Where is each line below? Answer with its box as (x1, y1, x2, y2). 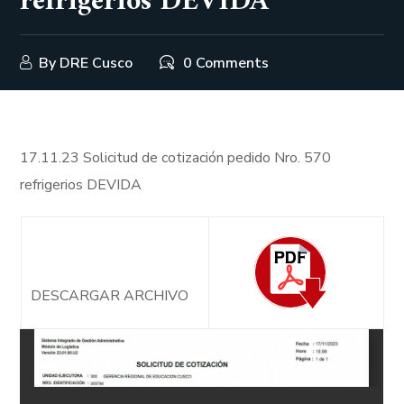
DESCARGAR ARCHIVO (30, 286, 188, 306)
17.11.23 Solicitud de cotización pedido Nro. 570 (20, 148, 332, 168)
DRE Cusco (60, 53, 133, 73)
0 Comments (183, 53, 270, 73)
